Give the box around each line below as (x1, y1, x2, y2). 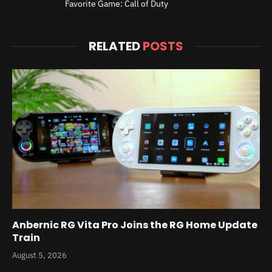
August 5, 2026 (12, 250, 67, 260)
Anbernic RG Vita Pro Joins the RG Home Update (12, 217, 257, 232)
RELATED (89, 38, 143, 55)
